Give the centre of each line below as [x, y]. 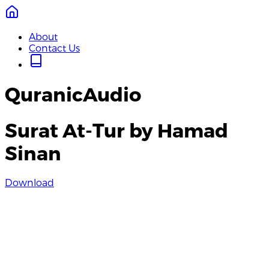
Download [29, 183]
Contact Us [54, 48]
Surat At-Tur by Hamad [116, 129]
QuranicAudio [73, 94]
